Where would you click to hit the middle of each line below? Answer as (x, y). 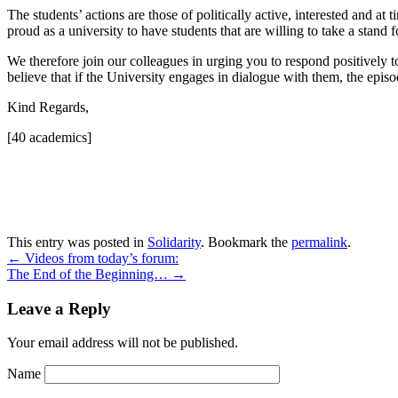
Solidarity (174, 242)
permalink (319, 242)
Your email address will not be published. (123, 343)
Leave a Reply (59, 308)
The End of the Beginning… (89, 274)
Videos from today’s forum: (100, 258)
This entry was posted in (77, 242)
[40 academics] (49, 137)
